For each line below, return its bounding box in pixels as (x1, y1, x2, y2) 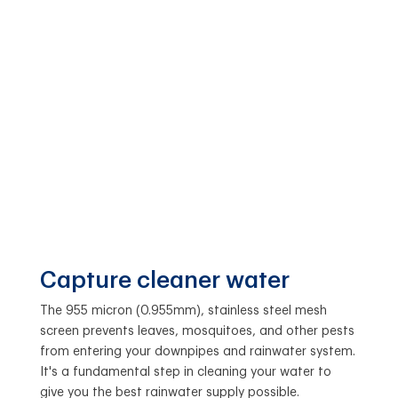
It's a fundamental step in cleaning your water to (39, 365, 331, 378)
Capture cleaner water (39, 268, 290, 292)
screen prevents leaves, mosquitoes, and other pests (39, 324, 354, 338)
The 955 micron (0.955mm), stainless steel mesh (39, 304, 327, 317)
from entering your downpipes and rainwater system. (39, 345, 355, 358)
